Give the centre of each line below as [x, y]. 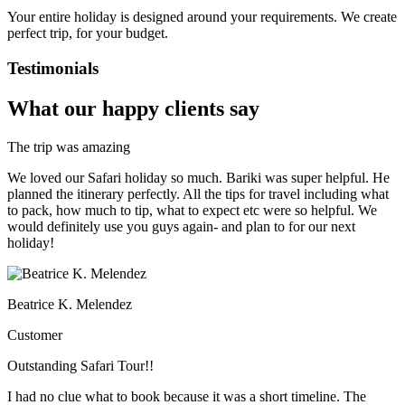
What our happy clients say [133, 108]
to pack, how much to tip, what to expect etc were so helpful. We [192, 210]
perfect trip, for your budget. [88, 33]
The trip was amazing [69, 146]
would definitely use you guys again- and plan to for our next [181, 226]
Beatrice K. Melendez [70, 304]
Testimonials [53, 68]
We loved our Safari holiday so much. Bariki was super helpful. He [198, 177]
